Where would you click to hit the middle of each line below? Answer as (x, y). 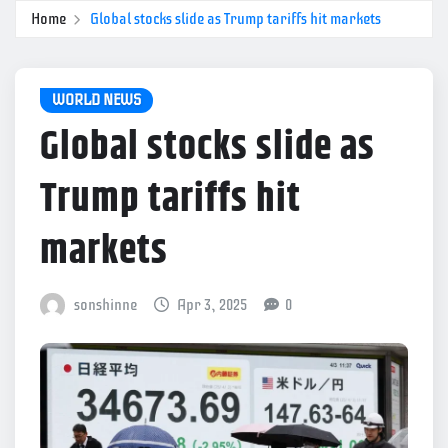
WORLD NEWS (96, 99)
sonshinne (105, 305)
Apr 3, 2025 (212, 305)
